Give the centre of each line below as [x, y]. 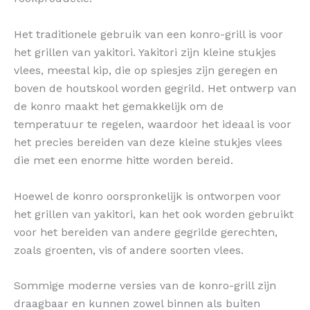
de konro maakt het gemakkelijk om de [119, 106]
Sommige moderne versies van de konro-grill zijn [145, 286]
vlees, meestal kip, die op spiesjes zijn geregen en [146, 70]
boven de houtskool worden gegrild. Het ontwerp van [155, 88]
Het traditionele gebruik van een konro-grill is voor [148, 34]
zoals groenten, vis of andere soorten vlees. [129, 250]
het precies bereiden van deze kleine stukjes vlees [148, 142]
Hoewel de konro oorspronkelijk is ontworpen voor [147, 196]
